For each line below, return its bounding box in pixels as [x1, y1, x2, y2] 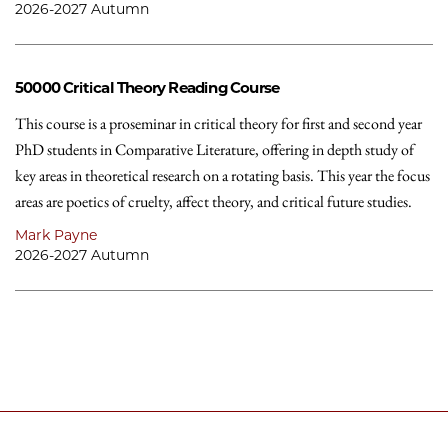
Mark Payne [15, 226, 97, 244]
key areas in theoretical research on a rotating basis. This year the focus [15, 165, 430, 186]
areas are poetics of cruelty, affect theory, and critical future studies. [15, 191, 412, 212]
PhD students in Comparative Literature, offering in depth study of [15, 139, 414, 160]
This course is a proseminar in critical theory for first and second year [15, 113, 422, 134]
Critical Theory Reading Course [63, 78, 280, 97]
